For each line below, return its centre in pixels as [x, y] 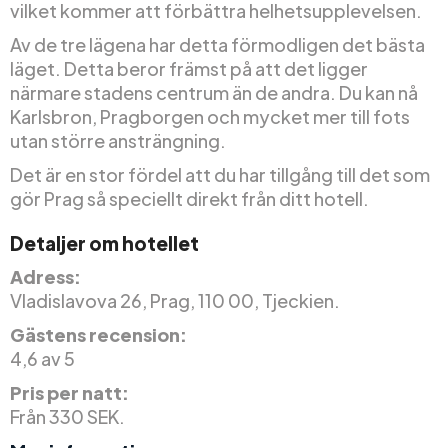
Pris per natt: [69, 393]
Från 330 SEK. [67, 417]
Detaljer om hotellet [104, 243]
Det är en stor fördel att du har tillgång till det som [220, 175]
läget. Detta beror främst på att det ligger [189, 69]
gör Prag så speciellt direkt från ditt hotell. [189, 199]
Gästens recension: [98, 335]
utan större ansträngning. [118, 141]
